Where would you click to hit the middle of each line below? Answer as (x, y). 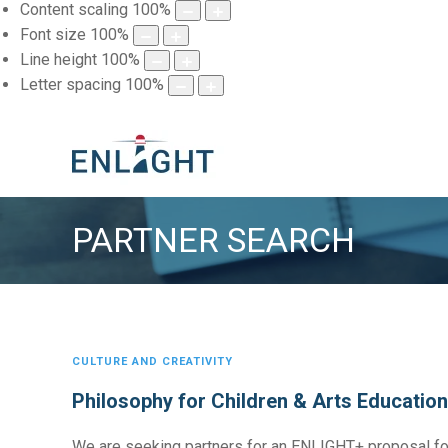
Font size (53, 35)
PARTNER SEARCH (213, 240)
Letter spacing (70, 85)
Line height (58, 60)
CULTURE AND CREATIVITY (152, 362)
